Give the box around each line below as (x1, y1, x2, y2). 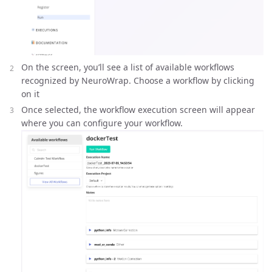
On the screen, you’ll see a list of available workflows (21, 61, 234, 73)
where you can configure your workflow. (21, 117, 183, 129)
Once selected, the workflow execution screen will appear (21, 103, 255, 115)
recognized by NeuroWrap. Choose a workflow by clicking (21, 75, 254, 87)
